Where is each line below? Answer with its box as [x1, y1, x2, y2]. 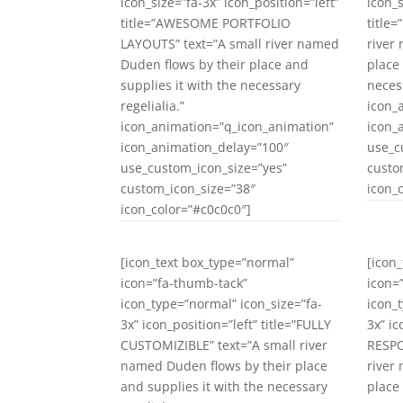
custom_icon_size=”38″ [121, 179, 256, 197]
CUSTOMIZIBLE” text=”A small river [121, 336, 328, 354]
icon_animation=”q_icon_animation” [121, 117, 335, 135]
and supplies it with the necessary [121, 377, 328, 395]
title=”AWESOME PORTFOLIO [121, 13, 291, 31]
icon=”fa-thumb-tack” [121, 273, 248, 291]
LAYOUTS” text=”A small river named [121, 34, 340, 52]
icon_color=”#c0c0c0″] [121, 200, 252, 218]
